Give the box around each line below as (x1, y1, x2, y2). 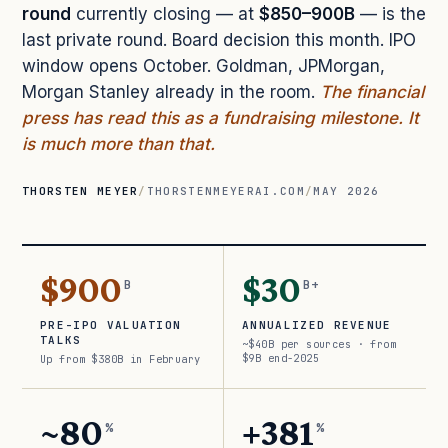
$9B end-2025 (242, 351, 320, 366)
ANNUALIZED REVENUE (242, 318, 392, 333)
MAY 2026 (313, 184, 380, 199)
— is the (355, 4, 426, 25)
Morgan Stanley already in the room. (22, 82, 320, 103)
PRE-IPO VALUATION (40, 318, 182, 333)
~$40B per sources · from (242, 337, 397, 352)
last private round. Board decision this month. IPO (22, 30, 416, 51)
